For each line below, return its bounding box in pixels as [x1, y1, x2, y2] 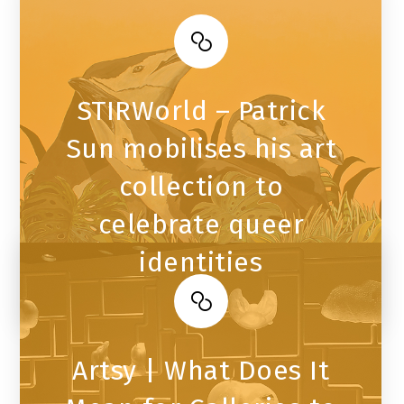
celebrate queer [97, 208, 305, 242]
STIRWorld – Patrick [76, 95, 326, 128]
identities [139, 246, 263, 280]
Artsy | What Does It [72, 354, 330, 388]
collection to [118, 170, 284, 204]
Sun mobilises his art [65, 133, 337, 166]
